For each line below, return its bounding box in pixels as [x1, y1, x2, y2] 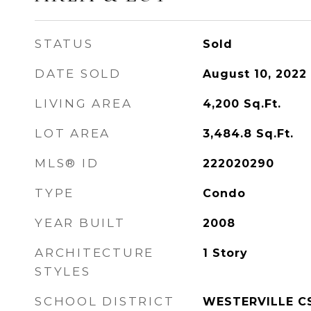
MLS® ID [35, 156, 99, 170]
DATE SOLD [35, 67, 121, 81]
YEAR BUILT [35, 216, 126, 230]
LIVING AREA [35, 96, 133, 110]
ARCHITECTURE [35, 246, 154, 260]
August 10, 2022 [202, 67, 307, 81]
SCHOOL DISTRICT [35, 294, 175, 308]
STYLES [35, 264, 91, 278]
